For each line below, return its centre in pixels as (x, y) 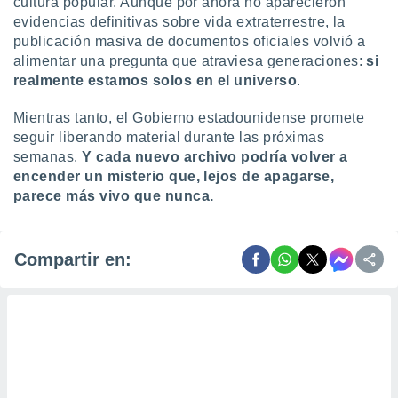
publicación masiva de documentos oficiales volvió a (190, 41)
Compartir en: (73, 259)
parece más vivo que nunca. (114, 196)
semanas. (48, 157)
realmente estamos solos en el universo (155, 80)
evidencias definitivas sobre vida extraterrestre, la (179, 22)
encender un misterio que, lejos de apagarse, (174, 176)
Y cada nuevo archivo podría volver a (215, 157)
